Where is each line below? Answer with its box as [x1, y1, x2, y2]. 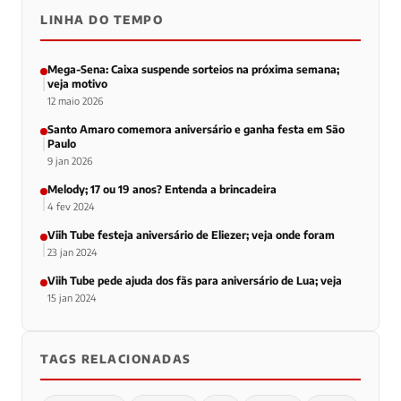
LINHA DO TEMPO [40, 12, 163, 27]
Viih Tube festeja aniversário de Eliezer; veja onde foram [47, 227, 335, 242]
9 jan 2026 [47, 154, 92, 166]
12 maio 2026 [47, 94, 103, 107]
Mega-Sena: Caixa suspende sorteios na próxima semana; [47, 62, 339, 76]
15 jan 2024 [47, 291, 97, 303]
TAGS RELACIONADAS [40, 351, 192, 366]
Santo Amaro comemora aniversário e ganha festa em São [47, 122, 345, 136]
